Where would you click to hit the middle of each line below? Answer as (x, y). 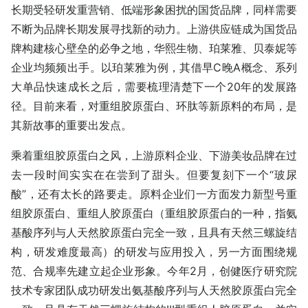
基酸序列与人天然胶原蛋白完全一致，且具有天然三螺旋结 (154, 232)
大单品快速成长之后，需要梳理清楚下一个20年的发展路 (154, 86)
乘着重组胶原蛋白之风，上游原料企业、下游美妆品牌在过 (154, 155)
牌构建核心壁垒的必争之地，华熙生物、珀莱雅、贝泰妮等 (154, 48)
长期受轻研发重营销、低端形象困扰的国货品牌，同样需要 (154, 9)
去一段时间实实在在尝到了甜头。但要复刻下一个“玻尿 (154, 174)
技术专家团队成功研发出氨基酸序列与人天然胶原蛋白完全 (154, 290)
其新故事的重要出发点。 (71, 125)
